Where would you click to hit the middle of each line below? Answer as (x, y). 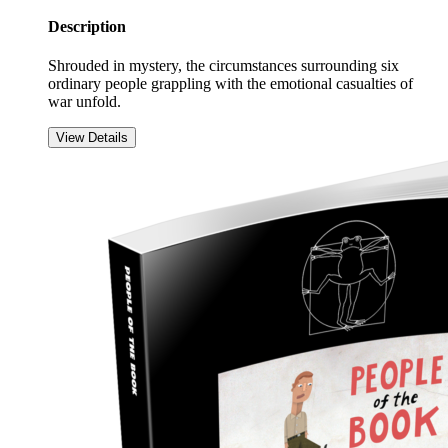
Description (87, 26)
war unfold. (84, 101)
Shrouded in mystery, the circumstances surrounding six (223, 65)
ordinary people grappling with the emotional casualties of (230, 83)
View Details (92, 137)
